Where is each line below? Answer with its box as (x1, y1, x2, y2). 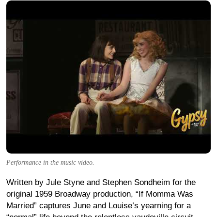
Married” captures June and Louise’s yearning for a (6, 201, 191, 210)
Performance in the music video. (6, 159, 94, 166)
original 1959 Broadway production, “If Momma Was (6, 189, 193, 199)
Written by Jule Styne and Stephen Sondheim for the (6, 178, 196, 187)
